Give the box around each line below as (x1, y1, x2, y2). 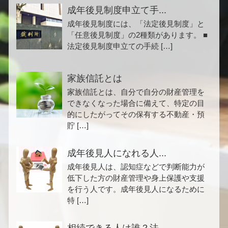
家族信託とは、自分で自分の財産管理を (67, 87, 205, 96)
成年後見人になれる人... (67, 148, 166, 158)
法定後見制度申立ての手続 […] (67, 41, 173, 50)
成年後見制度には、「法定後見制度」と (67, 19, 205, 28)
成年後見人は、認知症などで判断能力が (67, 162, 205, 171)
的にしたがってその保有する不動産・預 (67, 109, 205, 119)
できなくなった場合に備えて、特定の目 (67, 98, 205, 107)
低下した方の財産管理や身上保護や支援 (67, 173, 205, 182)
